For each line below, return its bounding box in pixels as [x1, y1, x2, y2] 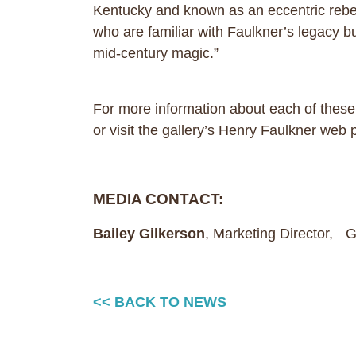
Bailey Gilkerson [93, 226, 205, 242]
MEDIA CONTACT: [93, 191, 232, 207]
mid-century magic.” [93, 45, 219, 61]
